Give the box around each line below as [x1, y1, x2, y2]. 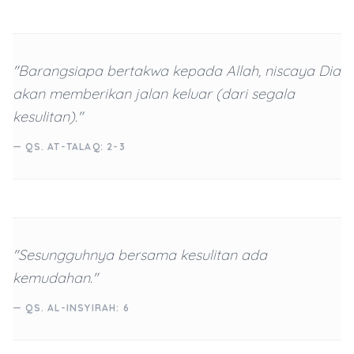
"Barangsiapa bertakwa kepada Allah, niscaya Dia [13, 62, 341, 80]
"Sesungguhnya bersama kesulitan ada [13, 246, 267, 264]
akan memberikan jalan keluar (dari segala [13, 85, 295, 103]
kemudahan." [13, 269, 98, 287]
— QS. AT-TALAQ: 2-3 [13, 141, 126, 153]
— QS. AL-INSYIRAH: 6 [13, 302, 130, 314]
